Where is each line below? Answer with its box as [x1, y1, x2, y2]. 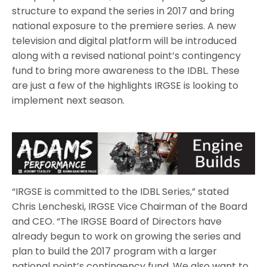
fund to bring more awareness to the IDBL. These [12, 63, 240, 77]
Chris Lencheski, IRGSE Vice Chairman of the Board [12, 199, 248, 213]
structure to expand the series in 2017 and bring [12, 4, 235, 18]
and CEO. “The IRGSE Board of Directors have [12, 214, 222, 228]
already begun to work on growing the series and [12, 229, 241, 243]
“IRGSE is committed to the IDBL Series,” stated [12, 184, 229, 198]
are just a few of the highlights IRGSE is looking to [12, 78, 239, 92]
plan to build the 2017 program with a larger [12, 244, 218, 258]
